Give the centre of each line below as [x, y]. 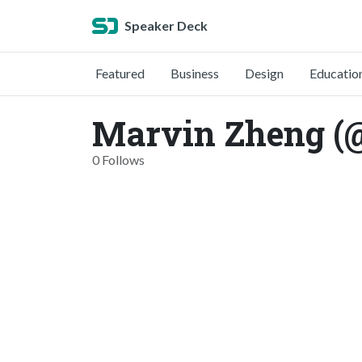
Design [264, 73]
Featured [120, 73]
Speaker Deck [166, 25]
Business [195, 73]
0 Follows [118, 160]
